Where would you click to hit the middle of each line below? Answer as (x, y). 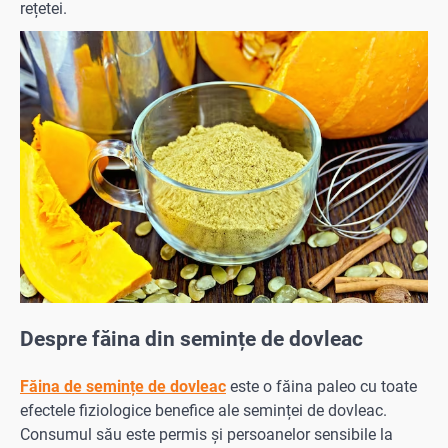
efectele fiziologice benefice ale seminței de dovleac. (203, 411)
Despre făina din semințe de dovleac (191, 338)
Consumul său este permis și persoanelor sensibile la (206, 435)
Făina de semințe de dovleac (123, 387)
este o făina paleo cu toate (321, 387)
